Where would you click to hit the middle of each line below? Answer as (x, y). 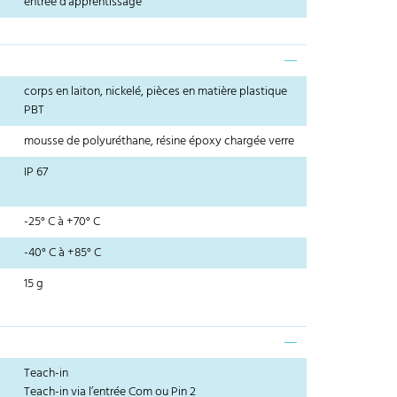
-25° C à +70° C (62, 222)
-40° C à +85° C (63, 253)
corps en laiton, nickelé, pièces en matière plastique (156, 92)
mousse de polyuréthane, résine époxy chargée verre (160, 142)
